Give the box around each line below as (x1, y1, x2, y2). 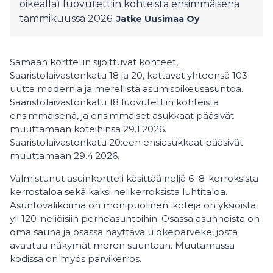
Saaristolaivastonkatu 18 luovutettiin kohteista (10, 96, 219, 108)
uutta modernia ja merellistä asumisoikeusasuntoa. (10, 83, 243, 94)
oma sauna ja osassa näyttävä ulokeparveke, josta (10, 226, 238, 238)
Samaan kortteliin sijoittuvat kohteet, (10, 56, 178, 68)
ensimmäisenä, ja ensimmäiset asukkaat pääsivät (10, 110, 234, 121)
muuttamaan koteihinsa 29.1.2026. (10, 123, 166, 135)
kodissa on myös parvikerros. (10, 253, 141, 264)
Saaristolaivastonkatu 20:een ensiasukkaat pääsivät (10, 136, 243, 148)
